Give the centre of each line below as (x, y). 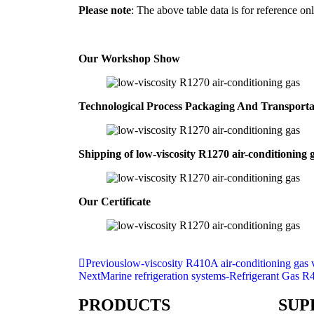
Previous (105, 263)
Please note (105, 10)
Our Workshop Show (129, 59)
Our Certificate (115, 202)
